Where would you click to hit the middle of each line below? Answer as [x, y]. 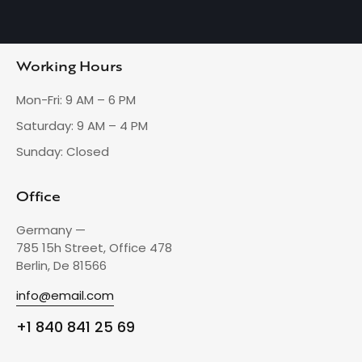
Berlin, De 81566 [61, 265]
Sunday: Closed [63, 151]
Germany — [51, 229]
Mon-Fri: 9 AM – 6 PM [76, 99]
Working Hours [69, 66]
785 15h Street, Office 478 [94, 247]
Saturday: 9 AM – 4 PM [82, 125]
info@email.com [65, 295]
